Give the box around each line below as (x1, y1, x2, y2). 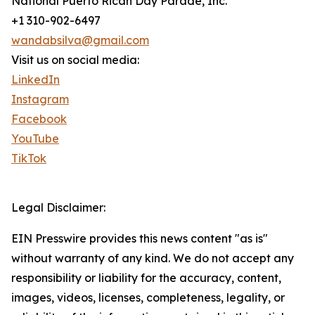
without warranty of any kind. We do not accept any (11, 251, 294, 266)
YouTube (11, 131, 59, 146)
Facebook (11, 112, 67, 127)
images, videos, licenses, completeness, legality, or (11, 290, 285, 305)
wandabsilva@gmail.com (11, 33, 149, 48)
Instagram (11, 92, 69, 107)
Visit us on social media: (11, 53, 139, 67)
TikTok (11, 151, 46, 166)
